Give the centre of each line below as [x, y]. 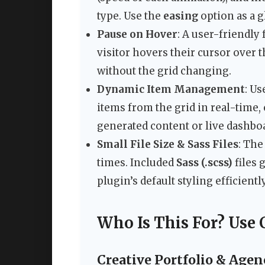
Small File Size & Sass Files [168, 145]
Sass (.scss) [204, 163]
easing [181, 16]
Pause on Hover [137, 35]
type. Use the [130, 16]
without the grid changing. [164, 71]
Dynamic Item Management [171, 90]
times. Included [137, 163]
